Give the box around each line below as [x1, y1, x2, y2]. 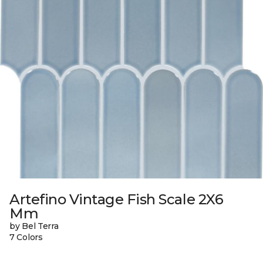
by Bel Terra [9, 221, 59, 232]
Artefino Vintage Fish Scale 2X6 [9, 191, 224, 208]
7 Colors [9, 232, 43, 243]
